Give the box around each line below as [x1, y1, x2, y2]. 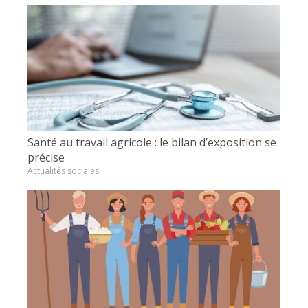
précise [27, 149, 65, 165]
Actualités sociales [27, 164, 99, 177]
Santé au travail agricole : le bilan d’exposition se [27, 134, 276, 150]
